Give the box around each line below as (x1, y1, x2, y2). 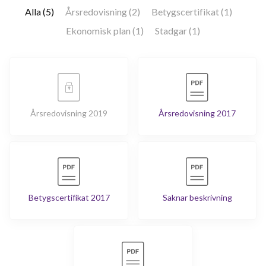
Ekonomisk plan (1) (66, 25, 144, 37)
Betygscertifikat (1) (151, 6, 232, 18)
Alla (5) (24, 6, 54, 18)
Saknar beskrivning (162, 192, 232, 203)
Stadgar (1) (155, 25, 200, 37)
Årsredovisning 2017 (159, 108, 236, 119)
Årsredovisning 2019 (30, 108, 107, 119)
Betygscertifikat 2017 (28, 192, 110, 203)
